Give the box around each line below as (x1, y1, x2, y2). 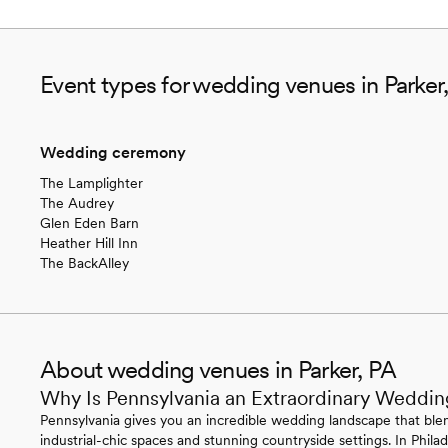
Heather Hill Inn (40, 234, 138, 251)
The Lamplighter (40, 174, 143, 191)
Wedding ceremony (40, 142, 186, 162)
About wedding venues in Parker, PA (40, 354, 397, 384)
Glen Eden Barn (40, 214, 139, 231)
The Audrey (40, 194, 114, 211)
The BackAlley (40, 254, 129, 271)
